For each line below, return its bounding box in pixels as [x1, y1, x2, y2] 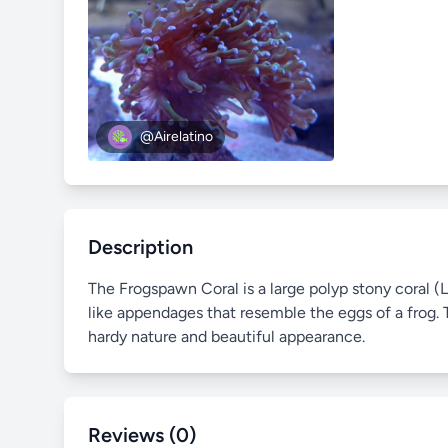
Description [88, 235, 193, 260]
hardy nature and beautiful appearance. [88, 327, 365, 347]
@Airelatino [140, 128, 213, 146]
